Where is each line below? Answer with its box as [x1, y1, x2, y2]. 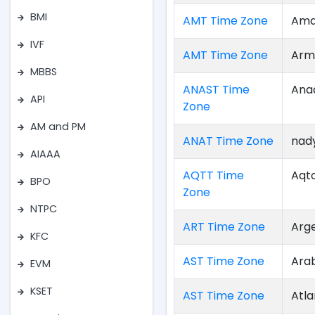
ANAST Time [183, 82, 250, 98]
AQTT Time [183, 167, 245, 184]
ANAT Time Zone [183, 133, 274, 149]
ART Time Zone [183, 219, 266, 235]
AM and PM [30, 120, 86, 134]
